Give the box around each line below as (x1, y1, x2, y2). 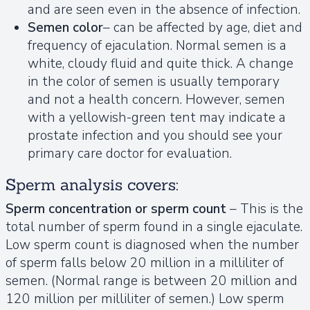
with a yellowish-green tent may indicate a (28, 108, 286, 127)
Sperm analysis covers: (6, 173, 179, 194)
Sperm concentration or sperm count (6, 199, 230, 218)
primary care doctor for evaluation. (28, 144, 232, 163)
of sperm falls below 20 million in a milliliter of (6, 253, 284, 272)
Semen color (28, 18, 103, 37)
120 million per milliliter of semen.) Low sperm (6, 289, 284, 308)
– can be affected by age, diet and (103, 18, 302, 37)
